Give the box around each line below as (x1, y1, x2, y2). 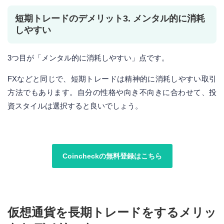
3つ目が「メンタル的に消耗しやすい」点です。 (7, 53, 169, 62)
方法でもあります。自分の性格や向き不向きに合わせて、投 (7, 88, 216, 97)
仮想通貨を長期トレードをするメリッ (7, 205, 216, 219)
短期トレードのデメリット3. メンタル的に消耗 (15, 13, 205, 24)
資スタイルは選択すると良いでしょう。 (7, 101, 142, 110)
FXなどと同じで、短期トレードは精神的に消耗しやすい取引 (7, 74, 216, 83)
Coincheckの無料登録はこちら (62, 152, 162, 160)
